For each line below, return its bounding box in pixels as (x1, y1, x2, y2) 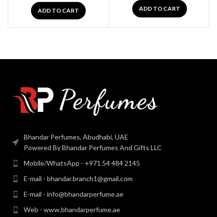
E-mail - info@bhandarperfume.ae (24, 190, 124, 199)
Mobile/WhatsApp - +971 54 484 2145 (24, 159, 140, 168)
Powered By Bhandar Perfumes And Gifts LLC (24, 143, 162, 152)
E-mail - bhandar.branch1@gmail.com (24, 174, 133, 183)
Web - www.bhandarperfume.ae (24, 205, 120, 214)
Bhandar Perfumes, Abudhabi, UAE (24, 133, 128, 141)
